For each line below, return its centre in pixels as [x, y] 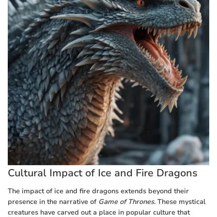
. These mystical [180, 202]
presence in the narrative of [53, 202]
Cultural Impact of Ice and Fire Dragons [103, 173]
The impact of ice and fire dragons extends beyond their [98, 191]
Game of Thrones [126, 202]
